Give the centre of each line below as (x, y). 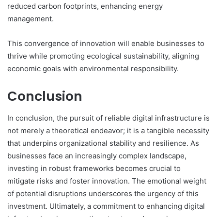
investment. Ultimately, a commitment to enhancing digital (106, 206)
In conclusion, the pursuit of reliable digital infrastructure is (108, 118)
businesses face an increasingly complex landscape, (97, 155)
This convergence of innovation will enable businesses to (106, 44)
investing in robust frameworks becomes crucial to (94, 168)
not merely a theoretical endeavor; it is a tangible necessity (108, 130)
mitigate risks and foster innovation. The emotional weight (107, 181)
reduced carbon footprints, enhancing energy (85, 6)
